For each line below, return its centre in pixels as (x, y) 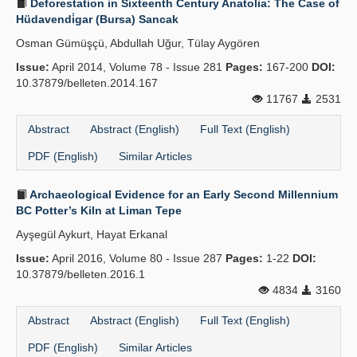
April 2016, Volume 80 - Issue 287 (137, 258)
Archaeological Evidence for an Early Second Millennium (182, 194)
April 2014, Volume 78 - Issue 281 (137, 67)
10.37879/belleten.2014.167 (87, 83)
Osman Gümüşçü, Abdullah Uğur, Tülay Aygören (138, 43)
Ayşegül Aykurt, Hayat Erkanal (92, 234)
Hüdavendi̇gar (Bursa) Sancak (97, 19)
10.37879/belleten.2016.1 (80, 274)
